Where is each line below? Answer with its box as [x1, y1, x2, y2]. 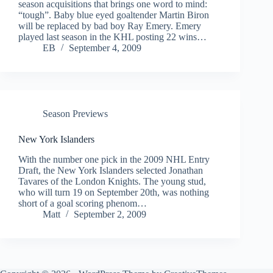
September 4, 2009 [69, 43, 141, 54]
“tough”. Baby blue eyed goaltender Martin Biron [18, 10, 209, 21]
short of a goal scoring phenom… [18, 198, 147, 209]
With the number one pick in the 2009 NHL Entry [18, 154, 210, 165]
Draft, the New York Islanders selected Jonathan [18, 165, 203, 176]
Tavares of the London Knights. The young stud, [18, 176, 206, 187]
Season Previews [43, 108, 108, 119]
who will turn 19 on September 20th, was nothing [18, 187, 209, 198]
